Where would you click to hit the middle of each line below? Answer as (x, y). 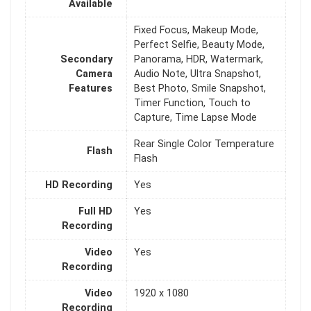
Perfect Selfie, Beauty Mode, (199, 45)
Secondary (86, 60)
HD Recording (79, 185)
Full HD (95, 212)
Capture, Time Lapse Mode (195, 118)
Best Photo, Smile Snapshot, (200, 89)
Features (91, 89)
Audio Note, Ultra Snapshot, (197, 74)
